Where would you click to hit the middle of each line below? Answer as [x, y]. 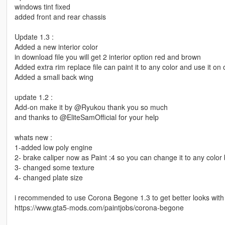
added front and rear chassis [60, 16]
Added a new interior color [56, 46]
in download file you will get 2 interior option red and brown [107, 57]
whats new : [33, 137]
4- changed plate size [48, 177]
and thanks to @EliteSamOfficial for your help [86, 117]
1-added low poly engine [53, 147]
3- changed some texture [54, 167]
